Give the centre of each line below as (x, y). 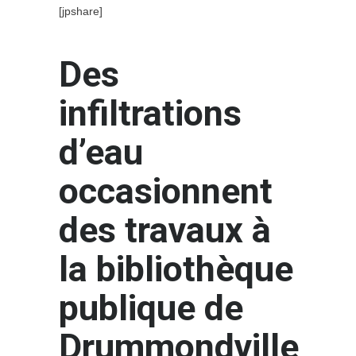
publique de (151, 308)
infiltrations (150, 113)
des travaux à (165, 230)
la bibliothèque (176, 269)
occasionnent (166, 191)
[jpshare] (81, 11)
